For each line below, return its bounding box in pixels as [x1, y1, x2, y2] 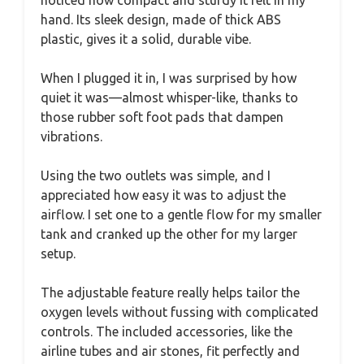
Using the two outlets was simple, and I [41, 167, 271, 183]
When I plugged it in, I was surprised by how [41, 70, 297, 85]
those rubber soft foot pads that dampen [41, 109, 284, 124]
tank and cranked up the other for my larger [41, 226, 297, 241]
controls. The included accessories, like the [41, 323, 292, 339]
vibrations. [41, 128, 102, 144]
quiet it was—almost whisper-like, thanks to [41, 89, 298, 105]
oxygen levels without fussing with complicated [41, 304, 318, 319]
